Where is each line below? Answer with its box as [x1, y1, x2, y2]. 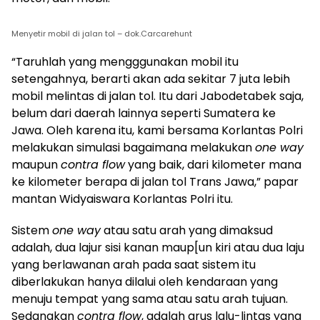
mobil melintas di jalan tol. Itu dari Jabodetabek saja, [11, 88, 304, 104]
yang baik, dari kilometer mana [125, 156, 301, 173]
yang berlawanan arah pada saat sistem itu [11, 256, 256, 273]
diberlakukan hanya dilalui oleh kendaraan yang [11, 274, 278, 290]
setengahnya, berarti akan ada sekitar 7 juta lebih [11, 71, 290, 87]
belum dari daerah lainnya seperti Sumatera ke [11, 105, 276, 121]
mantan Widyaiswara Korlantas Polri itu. [11, 191, 233, 207]
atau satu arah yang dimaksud [101, 222, 273, 239]
